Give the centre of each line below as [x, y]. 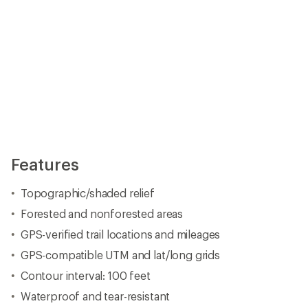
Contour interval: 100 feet [85, 275]
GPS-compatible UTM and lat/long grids [120, 255]
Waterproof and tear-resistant [95, 296]
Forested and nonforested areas [102, 213]
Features [45, 164]
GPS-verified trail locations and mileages [120, 234]
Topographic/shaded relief [87, 193]
